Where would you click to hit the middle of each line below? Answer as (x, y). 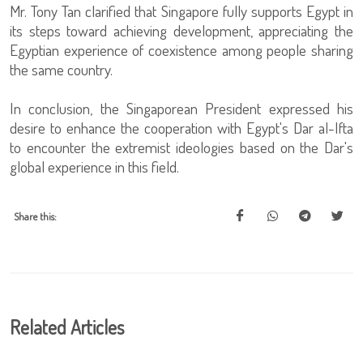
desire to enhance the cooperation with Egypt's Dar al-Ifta (181, 128)
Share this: (35, 216)
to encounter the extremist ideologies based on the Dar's (181, 147)
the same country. (61, 69)
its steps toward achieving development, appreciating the (181, 30)
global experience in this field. (94, 167)
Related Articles (67, 327)
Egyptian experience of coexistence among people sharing (181, 50)
